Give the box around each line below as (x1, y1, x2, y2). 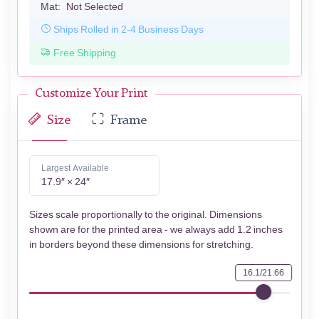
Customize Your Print (35, 88, 148, 100)
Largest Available (41, 163, 109, 174)
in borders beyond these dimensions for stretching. (29, 239, 253, 251)
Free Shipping (53, 46, 116, 59)
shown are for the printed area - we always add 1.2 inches (29, 224, 283, 236)
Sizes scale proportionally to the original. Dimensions (29, 209, 262, 221)
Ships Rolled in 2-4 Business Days (53, 23, 204, 36)
